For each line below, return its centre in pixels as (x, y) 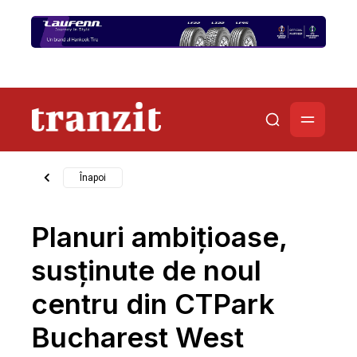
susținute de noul (146, 270)
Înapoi (93, 177)
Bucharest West (137, 337)
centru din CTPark (153, 303)
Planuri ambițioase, (159, 236)
